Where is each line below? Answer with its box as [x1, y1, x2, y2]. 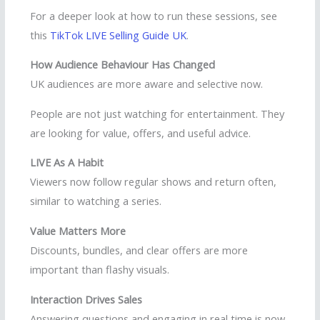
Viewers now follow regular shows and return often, [30, 174, 276, 189]
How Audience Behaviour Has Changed [30, 57, 215, 72]
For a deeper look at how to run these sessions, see [30, 8, 277, 23]
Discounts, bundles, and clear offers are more [30, 242, 248, 257]
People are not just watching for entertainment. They [30, 106, 284, 121]
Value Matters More [30, 223, 126, 238]
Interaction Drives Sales [30, 291, 142, 306]
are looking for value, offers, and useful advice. [30, 125, 251, 140]
